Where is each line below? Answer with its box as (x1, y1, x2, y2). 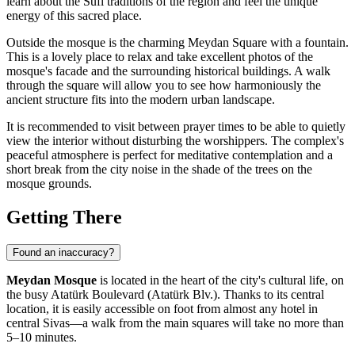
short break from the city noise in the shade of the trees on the (6, 162, 312, 176)
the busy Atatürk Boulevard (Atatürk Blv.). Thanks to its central (6, 287, 324, 301)
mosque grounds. (6, 176, 92, 190)
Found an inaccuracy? (13, 246, 114, 258)
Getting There (6, 206, 122, 227)
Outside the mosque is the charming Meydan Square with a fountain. (6, 35, 349, 49)
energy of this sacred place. (6, 8, 142, 22)
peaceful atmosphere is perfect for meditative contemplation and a (6, 147, 333, 162)
